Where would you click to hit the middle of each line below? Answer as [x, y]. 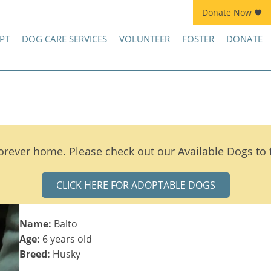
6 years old [67, 239]
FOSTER [198, 39]
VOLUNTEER [144, 39]
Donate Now [227, 12]
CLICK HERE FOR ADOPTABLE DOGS [135, 185]
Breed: [36, 254]
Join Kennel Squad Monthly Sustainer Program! [178, 13]
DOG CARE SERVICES [64, 39]
